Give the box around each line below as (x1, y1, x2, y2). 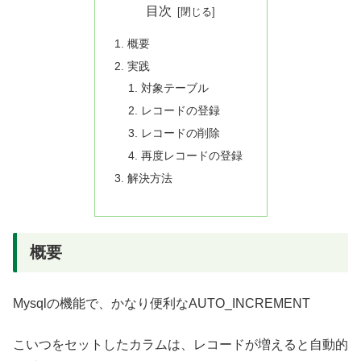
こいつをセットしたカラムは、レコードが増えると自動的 (13, 337, 348, 351)
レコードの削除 (141, 127, 221, 140)
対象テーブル (141, 81, 210, 95)
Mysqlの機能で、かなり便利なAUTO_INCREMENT (13, 297, 310, 311)
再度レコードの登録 (141, 149, 243, 163)
